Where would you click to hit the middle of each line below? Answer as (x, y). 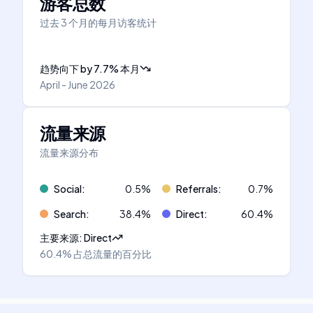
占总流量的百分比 (112, 254)
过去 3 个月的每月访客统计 (98, 22)
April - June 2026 (78, 85)
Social (68, 189)
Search (70, 214)
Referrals (197, 189)
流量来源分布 (69, 152)
